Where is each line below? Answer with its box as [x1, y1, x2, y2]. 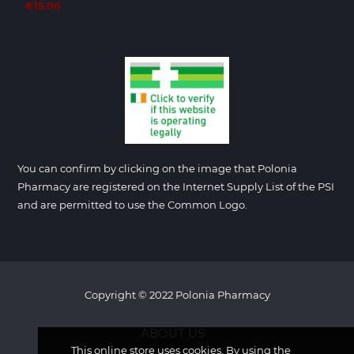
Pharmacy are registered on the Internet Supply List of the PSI [17, 180, 334, 193]
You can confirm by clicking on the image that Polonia [17, 162, 297, 175]
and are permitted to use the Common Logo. [17, 198, 247, 211]
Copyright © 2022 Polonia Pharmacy [84, 288, 270, 301]
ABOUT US [141, 326, 205, 341]
